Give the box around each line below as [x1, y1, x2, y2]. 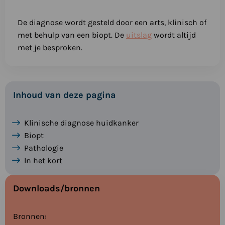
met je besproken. [17, 43, 82, 53]
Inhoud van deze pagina [13, 89, 116, 101]
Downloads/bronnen [13, 183, 100, 194]
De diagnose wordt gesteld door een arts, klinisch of [17, 18, 206, 28]
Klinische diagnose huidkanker [24, 118, 139, 128]
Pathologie [24, 143, 64, 153]
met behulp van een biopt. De [17, 30, 126, 40]
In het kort [24, 156, 63, 166]
